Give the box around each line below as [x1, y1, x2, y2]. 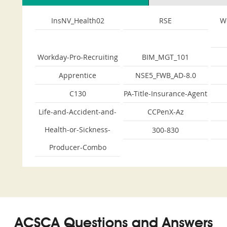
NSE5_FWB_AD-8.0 [135, 70, 196, 80]
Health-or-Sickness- [45, 125, 110, 134]
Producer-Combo [49, 142, 106, 152]
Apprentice [59, 70, 96, 80]
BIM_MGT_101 [142, 52, 190, 62]
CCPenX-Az [147, 107, 184, 117]
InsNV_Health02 [51, 16, 104, 25]
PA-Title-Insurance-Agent [124, 89, 208, 98]
